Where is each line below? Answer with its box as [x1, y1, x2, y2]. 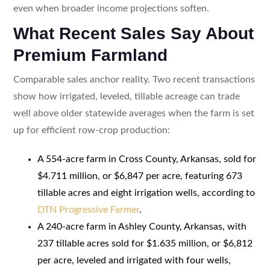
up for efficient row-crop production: [13, 125, 170, 135]
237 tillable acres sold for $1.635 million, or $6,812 [37, 238, 253, 248]
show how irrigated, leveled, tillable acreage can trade [13, 91, 240, 101]
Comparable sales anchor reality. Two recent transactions [13, 74, 255, 84]
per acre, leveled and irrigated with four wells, [37, 255, 231, 265]
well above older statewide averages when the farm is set [13, 108, 254, 118]
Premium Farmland [13, 45, 168, 64]
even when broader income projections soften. [13, 3, 209, 13]
